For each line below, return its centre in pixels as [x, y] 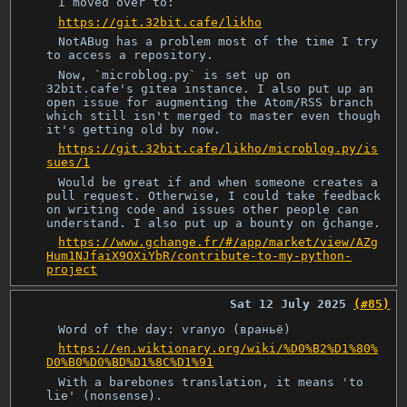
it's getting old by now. [134, 129]
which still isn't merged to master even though [214, 115]
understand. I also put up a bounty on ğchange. [214, 223]
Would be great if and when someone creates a [218, 182]
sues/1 [69, 163]
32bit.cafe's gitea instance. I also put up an [210, 88]
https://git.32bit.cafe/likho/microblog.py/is [218, 149]
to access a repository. [130, 55]
